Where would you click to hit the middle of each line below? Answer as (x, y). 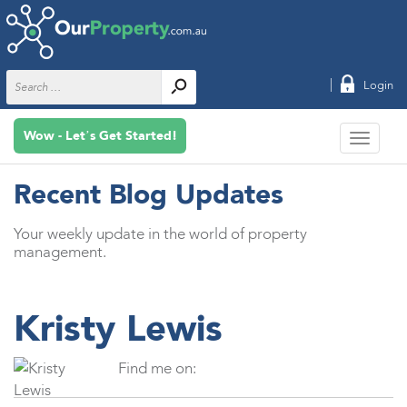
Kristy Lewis (118, 328)
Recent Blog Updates (149, 194)
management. (60, 252)
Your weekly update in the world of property (160, 233)
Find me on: (157, 368)
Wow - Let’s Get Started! (100, 136)
